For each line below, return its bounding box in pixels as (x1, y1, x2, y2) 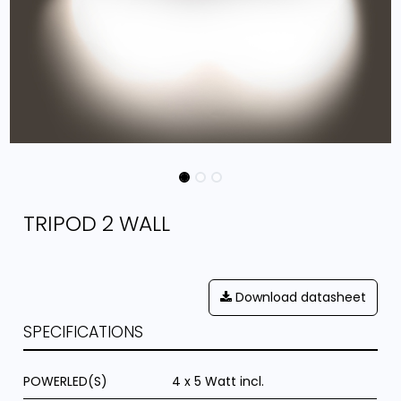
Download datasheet (231, 287, 366, 306)
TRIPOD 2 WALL (23, 208, 171, 238)
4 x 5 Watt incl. (172, 371, 265, 390)
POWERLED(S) (23, 371, 108, 390)
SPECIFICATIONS (23, 320, 144, 343)
